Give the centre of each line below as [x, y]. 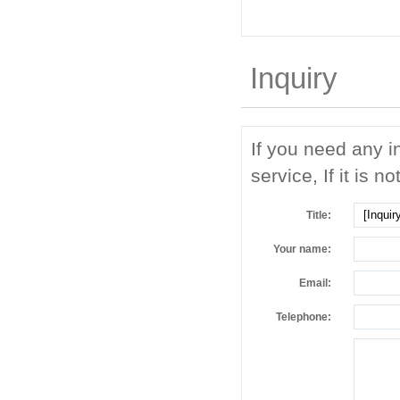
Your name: [302, 249]
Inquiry [294, 78]
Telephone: [304, 317]
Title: [319, 215]
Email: [315, 283]
